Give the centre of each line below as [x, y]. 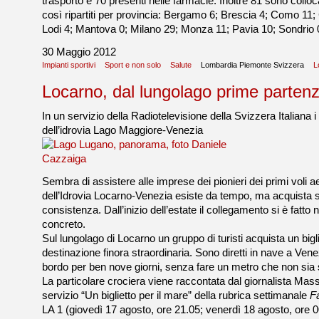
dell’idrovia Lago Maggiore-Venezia [122, 130]
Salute [181, 65]
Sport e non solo [133, 65]
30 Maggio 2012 [79, 52]
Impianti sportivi [69, 65]
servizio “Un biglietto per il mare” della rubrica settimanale [176, 296]
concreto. [64, 224]
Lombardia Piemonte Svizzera [252, 65]
